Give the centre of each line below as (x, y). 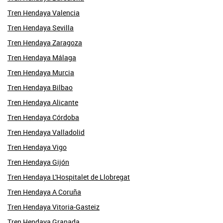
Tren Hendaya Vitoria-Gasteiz (54, 207)
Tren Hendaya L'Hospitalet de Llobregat (69, 177)
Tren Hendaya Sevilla (41, 27)
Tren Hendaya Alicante (43, 102)
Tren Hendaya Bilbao (40, 87)
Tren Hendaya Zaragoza (45, 42)
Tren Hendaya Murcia (41, 72)
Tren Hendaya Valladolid (46, 132)
